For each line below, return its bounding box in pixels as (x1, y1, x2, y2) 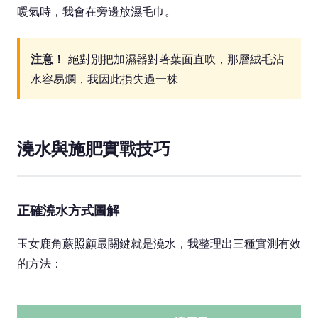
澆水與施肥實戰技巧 (17, 138, 170, 159)
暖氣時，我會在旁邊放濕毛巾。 (17, 4, 176, 18)
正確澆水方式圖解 (17, 203, 119, 218)
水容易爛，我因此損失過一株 (31, 72, 178, 86)
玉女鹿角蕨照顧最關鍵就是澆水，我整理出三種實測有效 (17, 236, 301, 251)
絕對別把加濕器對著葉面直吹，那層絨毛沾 (65, 52, 284, 66)
